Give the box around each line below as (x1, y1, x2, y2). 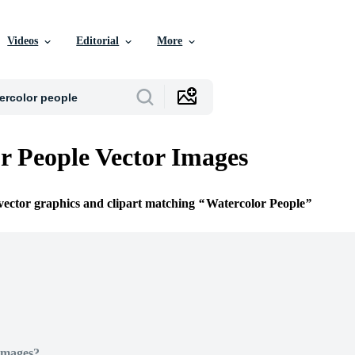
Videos (7, 35, 39, 47)
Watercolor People (206, 197, 305, 211)
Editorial (76, 35, 120, 47)
